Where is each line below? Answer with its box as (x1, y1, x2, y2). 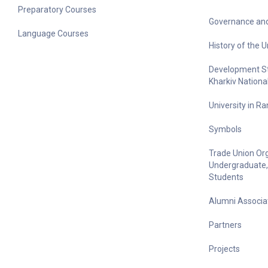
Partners (208, 220, 242, 230)
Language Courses (18, 29, 89, 38)
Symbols (208, 124, 242, 134)
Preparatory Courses (18, 5, 96, 14)
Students (208, 172, 243, 182)
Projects (208, 244, 240, 254)
